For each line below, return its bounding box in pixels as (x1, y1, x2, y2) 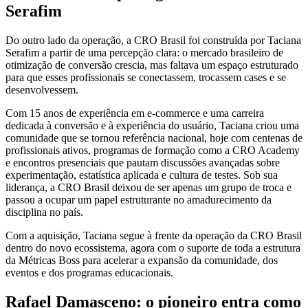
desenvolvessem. (5, 84, 78, 96)
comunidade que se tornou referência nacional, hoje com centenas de (5, 132, 302, 144)
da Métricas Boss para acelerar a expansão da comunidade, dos (5, 254, 278, 267)
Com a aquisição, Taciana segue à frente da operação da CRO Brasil (5, 230, 302, 242)
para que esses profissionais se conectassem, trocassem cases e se (5, 71, 286, 84)
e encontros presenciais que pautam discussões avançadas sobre (5, 157, 280, 169)
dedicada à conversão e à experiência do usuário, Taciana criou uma (5, 120, 299, 132)
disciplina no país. (5, 206, 83, 219)
